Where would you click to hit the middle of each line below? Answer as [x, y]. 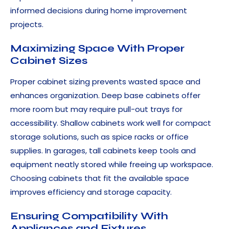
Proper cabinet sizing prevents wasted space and [105, 82]
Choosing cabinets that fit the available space [100, 178]
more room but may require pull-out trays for [96, 109]
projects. [27, 25]
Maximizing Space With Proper [97, 49]
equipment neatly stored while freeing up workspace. [112, 165]
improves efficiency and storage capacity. [91, 192]
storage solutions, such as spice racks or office [99, 137]
